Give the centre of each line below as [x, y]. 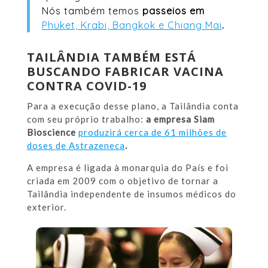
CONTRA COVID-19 [86, 86]
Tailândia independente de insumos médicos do [131, 194]
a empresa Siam [180, 119]
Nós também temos [92, 10]
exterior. [46, 207]
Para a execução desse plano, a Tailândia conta [133, 106]
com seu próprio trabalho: [86, 119]
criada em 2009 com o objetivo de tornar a [122, 180]
